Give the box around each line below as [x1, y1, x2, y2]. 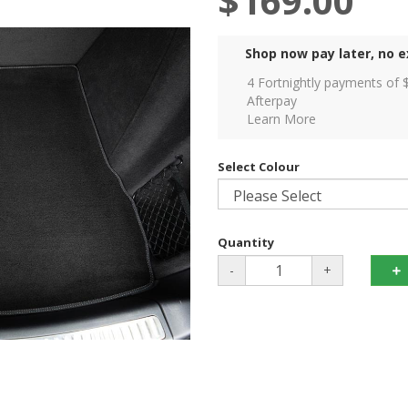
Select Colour [218, 158, 300, 176]
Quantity [218, 234, 274, 251]
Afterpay [247, 92, 297, 110]
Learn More [247, 110, 316, 128]
